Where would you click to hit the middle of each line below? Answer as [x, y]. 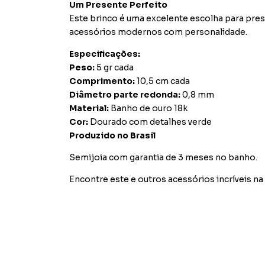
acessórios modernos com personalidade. [158, 32]
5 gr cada [114, 67]
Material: [89, 108]
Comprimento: [102, 81]
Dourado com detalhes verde [150, 122]
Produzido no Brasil [112, 135]
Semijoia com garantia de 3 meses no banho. [163, 157]
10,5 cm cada [162, 81]
